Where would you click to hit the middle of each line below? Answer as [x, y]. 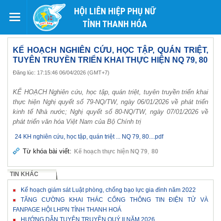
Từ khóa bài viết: [47, 151]
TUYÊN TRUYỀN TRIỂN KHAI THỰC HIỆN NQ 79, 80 [110, 60]
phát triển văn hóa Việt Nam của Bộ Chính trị [77, 122]
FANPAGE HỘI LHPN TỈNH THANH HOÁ [67, 210]
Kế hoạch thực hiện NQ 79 [111, 151]
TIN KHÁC [24, 174]
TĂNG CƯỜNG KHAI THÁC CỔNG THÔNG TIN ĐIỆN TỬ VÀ [114, 200]
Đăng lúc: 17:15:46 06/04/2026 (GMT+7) [61, 73]
